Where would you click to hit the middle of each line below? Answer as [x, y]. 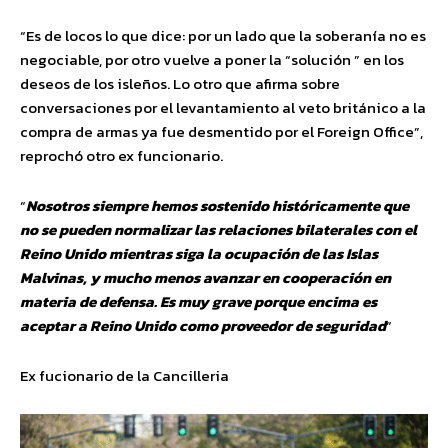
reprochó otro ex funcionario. [121, 155]
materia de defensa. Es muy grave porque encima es [198, 301]
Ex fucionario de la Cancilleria [124, 375]
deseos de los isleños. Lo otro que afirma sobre [180, 83]
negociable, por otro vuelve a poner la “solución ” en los [212, 59]
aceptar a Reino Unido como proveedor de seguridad [203, 325]
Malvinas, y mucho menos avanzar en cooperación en [205, 277]
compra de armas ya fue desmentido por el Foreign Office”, [221, 131]
